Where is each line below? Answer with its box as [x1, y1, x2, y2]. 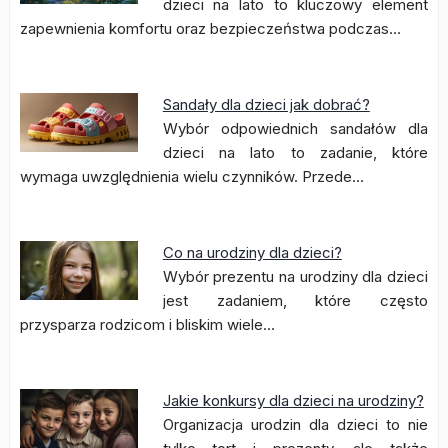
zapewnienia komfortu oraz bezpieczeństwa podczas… [20, 19, 401, 38]
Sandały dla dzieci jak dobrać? [162, 95, 370, 114]
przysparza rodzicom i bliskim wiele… [20, 315, 275, 334]
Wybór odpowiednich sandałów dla [162, 119, 428, 138]
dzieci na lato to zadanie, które [162, 143, 428, 162]
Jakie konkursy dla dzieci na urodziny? [162, 391, 424, 410]
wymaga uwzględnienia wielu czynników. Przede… [20, 167, 364, 186]
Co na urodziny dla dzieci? [162, 243, 342, 262]
